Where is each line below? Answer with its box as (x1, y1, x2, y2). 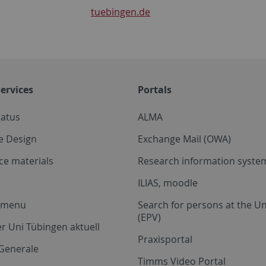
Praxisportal (138, 232, 192, 246)
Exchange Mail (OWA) (138, 132, 231, 145)
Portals (138, 83, 172, 96)
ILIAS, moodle (138, 176, 198, 189)
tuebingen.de (91, 5, 150, 18)
